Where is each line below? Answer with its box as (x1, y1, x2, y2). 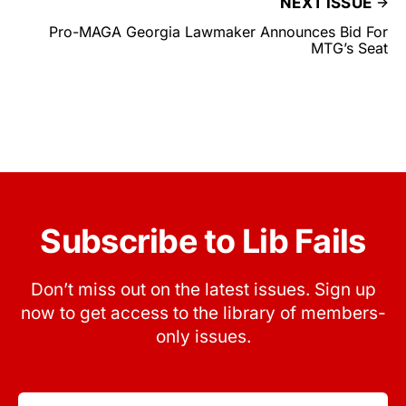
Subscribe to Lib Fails (40, 221, 366, 262)
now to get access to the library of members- (20, 303, 386, 324)
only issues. (155, 326, 251, 348)
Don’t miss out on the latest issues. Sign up (30, 279, 376, 301)
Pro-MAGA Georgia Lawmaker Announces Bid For (49, 23, 388, 42)
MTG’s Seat (311, 39, 388, 58)
